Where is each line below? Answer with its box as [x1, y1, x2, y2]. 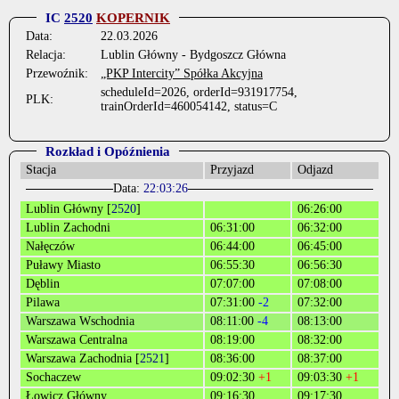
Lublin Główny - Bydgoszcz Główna [101, 48, 286, 61]
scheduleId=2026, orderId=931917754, [101, 85, 297, 99]
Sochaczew [26, 370, 81, 384]
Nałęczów [26, 240, 75, 253]
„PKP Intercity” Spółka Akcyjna [101, 67, 263, 80]
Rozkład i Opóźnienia [45, 144, 170, 159]
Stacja [26, 163, 56, 176]
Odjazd [297, 163, 333, 176]
